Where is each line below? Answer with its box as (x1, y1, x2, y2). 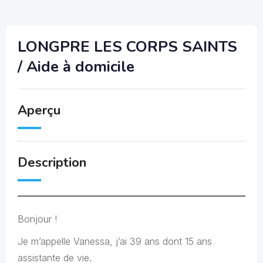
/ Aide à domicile (18, 56, 134, 77)
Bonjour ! (18, 213, 57, 225)
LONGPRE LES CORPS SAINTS (18, 36, 237, 57)
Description (18, 154, 86, 171)
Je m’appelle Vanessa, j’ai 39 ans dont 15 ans (18, 235, 212, 247)
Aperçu (18, 102, 60, 119)
